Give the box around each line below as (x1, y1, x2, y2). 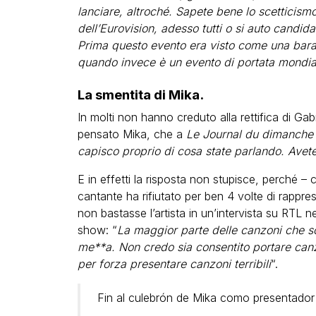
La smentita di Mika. (77, 87, 204, 104)
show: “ (77, 223, 117, 238)
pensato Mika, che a (77, 127, 186, 142)
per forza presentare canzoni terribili (77, 257, 271, 272)
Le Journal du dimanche (186, 127, 313, 142)
